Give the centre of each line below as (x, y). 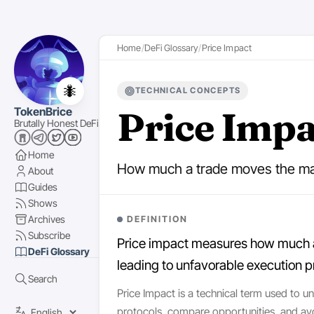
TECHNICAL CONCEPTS (188, 90)
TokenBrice (43, 111)
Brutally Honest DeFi (56, 123)
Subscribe (49, 235)
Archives (47, 219)
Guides (43, 187)
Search (43, 279)
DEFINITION (157, 219)
